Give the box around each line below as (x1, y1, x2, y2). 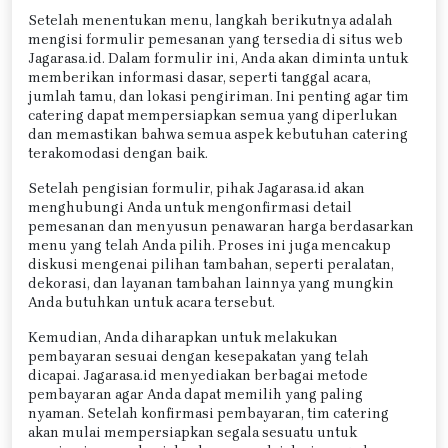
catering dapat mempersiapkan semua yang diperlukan (28, 106, 398, 124)
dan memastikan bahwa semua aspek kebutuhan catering (28, 125, 408, 143)
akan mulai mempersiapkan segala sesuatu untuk (28, 423, 357, 441)
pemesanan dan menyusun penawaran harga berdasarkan (28, 217, 414, 235)
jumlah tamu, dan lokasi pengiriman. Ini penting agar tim (28, 87, 409, 105)
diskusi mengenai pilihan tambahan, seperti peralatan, (28, 255, 394, 273)
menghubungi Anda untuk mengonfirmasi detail (28, 198, 352, 216)
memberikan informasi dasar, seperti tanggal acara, (28, 68, 371, 86)
